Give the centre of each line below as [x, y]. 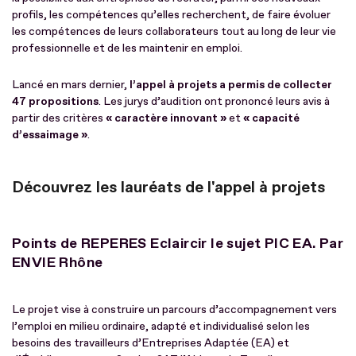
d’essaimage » [50, 134]
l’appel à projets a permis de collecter [231, 84]
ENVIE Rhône [58, 262]
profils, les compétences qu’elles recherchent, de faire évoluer [171, 14]
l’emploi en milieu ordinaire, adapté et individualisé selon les [161, 326]
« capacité [270, 118]
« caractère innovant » [166, 118]
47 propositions [55, 101]
